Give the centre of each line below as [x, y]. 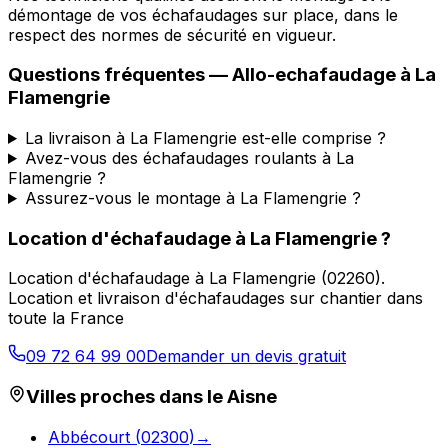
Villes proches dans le [126, 397]
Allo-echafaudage [314, 75]
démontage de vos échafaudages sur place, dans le [203, 14]
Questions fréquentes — [120, 75]
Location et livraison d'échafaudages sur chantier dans [215, 298]
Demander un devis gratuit [246, 356]
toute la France [66, 318]
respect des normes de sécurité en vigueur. [172, 34]
